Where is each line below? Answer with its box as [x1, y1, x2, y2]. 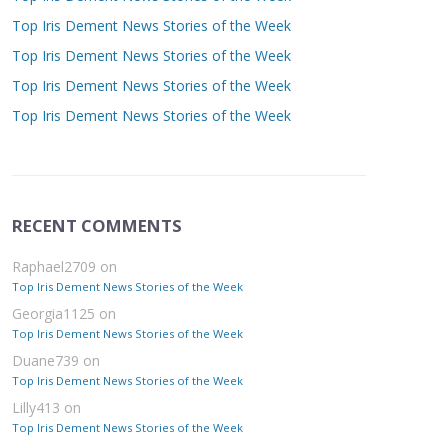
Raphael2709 [11, 257, 96, 276]
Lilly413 [11, 398, 60, 417]
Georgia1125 [11, 304, 95, 323]
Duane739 [11, 351, 79, 370]
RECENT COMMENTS [11, 214, 182, 237]
